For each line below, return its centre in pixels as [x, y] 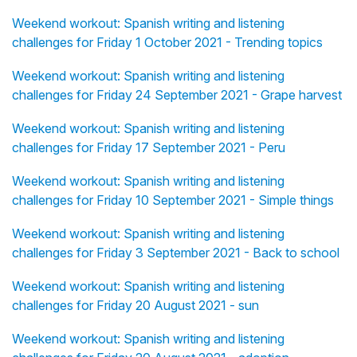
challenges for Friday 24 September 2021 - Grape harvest [177, 95]
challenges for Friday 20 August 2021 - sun [135, 306]
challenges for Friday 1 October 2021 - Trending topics [167, 43]
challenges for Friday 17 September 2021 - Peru [149, 148]
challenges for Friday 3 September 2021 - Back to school [176, 253]
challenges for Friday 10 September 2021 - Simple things [173, 200]
